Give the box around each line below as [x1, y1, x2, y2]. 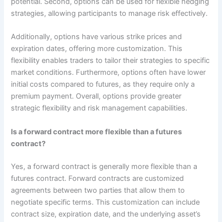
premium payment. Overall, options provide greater [11, 92, 182, 101]
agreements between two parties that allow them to [11, 185, 185, 195]
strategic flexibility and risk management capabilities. [11, 104, 188, 113]
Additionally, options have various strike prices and [11, 32, 182, 42]
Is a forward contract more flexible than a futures [11, 127, 182, 136]
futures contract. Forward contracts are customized [11, 173, 184, 183]
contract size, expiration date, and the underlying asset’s [11, 209, 201, 219]
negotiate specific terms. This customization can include [11, 197, 200, 207]
